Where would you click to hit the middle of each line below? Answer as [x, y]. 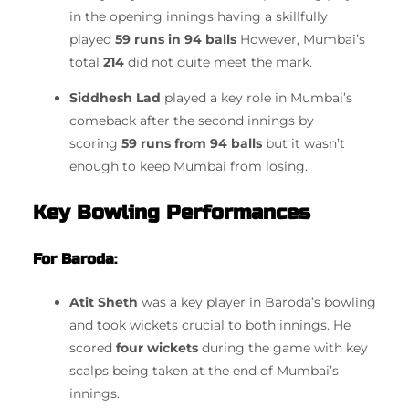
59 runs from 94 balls [192, 144]
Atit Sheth [104, 303]
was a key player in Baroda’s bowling [257, 303]
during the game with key [283, 348]
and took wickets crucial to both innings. [199, 325]
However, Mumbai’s [301, 39]
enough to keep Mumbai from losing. [189, 167]
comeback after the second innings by [192, 121]
